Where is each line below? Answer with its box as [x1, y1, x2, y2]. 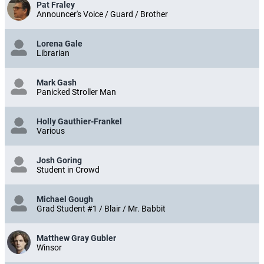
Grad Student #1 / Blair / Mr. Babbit [37, 204, 166, 214]
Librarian [37, 48, 70, 58]
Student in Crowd [37, 165, 100, 175]
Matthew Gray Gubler [37, 233, 116, 243]
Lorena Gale [37, 39, 82, 49]
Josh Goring [37, 156, 82, 166]
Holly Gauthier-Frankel [37, 117, 122, 127]
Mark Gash [37, 78, 77, 88]
